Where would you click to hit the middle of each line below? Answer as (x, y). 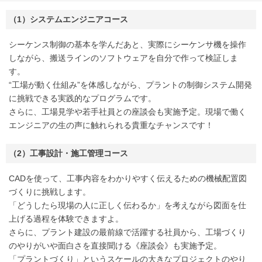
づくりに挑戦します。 (50, 192)
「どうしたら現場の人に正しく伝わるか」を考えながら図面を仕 (127, 205)
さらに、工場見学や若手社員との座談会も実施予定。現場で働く (127, 111)
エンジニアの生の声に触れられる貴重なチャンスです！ (111, 125)
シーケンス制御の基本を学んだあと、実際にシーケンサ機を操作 (127, 44)
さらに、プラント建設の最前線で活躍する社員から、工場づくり (127, 232)
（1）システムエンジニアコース (68, 19)
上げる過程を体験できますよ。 (66, 218)
